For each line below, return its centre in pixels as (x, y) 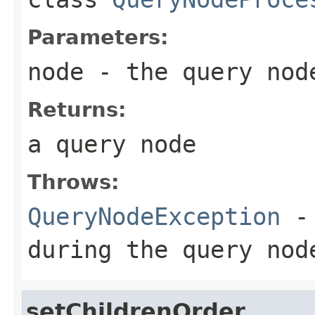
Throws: (73, 182)
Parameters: (98, 37)
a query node (112, 144)
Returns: (77, 109)
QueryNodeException (154, 216)
